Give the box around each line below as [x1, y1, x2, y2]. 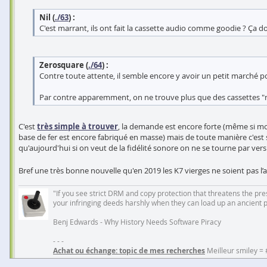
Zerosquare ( [39, 60, 88, 70]
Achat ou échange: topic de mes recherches [53, 246, 205, 256]
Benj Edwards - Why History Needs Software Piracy [53, 217, 221, 227]
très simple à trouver [37, 121, 118, 132]
